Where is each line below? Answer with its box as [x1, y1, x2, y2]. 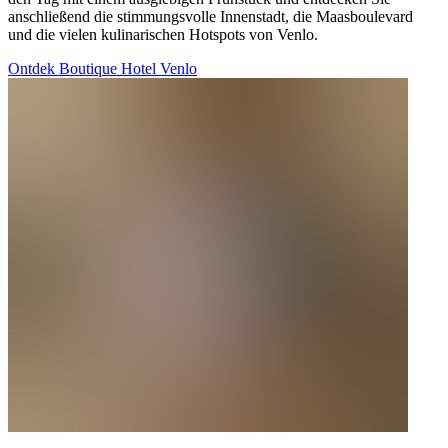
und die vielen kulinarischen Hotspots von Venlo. [8, 26, 318, 44]
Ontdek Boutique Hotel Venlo [8, 60, 197, 78]
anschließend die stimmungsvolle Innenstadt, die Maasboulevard [8, 8, 413, 26]
